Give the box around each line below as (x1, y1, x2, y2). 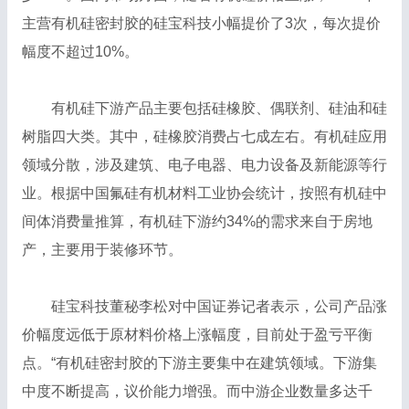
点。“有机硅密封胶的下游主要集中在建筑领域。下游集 (21, 355, 377, 372)
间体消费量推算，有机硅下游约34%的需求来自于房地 (21, 214, 372, 230)
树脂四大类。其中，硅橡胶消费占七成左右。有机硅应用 (21, 129, 387, 145)
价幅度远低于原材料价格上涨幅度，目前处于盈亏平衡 (21, 327, 372, 343)
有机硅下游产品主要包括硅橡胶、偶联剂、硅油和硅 (21, 100, 387, 117)
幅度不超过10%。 (21, 44, 139, 60)
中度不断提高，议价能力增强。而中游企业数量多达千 (21, 383, 372, 400)
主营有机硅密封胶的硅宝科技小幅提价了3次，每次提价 (21, 16, 381, 32)
